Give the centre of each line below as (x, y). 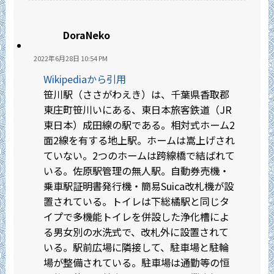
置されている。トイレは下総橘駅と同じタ (136, 202)
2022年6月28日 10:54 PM (70, 58)
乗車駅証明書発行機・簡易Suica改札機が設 (138, 186)
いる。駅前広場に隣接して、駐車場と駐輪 (136, 247)
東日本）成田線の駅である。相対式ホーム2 (139, 125)
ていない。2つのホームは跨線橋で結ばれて (139, 156)
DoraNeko (86, 35)
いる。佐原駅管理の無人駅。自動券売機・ (136, 171)
